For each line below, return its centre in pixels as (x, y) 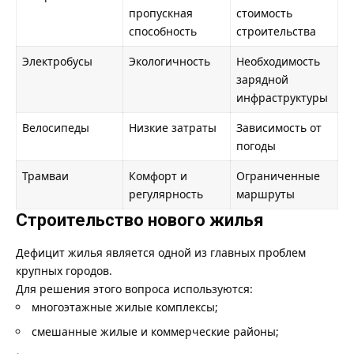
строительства (276, 32)
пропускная (161, 13)
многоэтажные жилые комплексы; (125, 307)
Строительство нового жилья (140, 220)
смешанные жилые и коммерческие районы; (155, 331)
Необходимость (278, 62)
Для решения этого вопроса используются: (134, 288)
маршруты (265, 194)
